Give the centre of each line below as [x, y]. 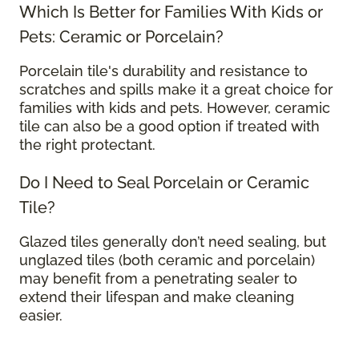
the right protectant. [87, 145]
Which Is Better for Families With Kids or [171, 12]
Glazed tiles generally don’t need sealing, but [173, 242]
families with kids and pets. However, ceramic [175, 108]
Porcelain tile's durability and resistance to [163, 71]
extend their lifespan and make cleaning [157, 297]
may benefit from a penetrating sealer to [158, 279]
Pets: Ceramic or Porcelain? [121, 37]
